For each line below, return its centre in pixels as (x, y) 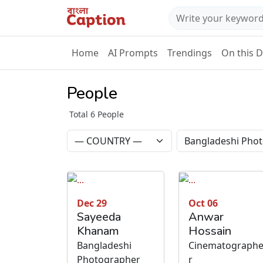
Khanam (98, 231)
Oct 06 (203, 203)
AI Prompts (133, 53)
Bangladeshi (104, 245)
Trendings (190, 53)
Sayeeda (99, 217)
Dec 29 (92, 203)
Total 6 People (97, 114)
